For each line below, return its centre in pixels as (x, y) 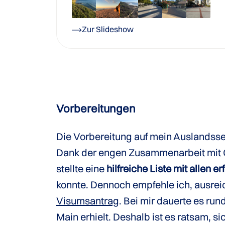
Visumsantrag (88, 201)
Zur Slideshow (108, 29)
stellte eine (81, 168)
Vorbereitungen (96, 108)
